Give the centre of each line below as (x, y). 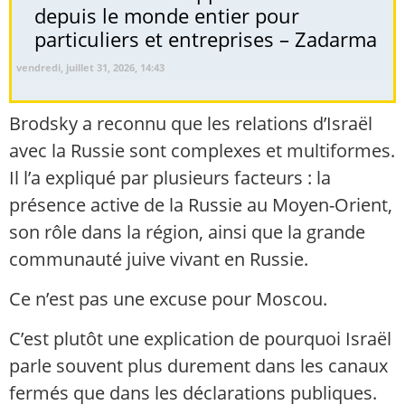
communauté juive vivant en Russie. (159, 259)
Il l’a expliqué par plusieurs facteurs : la (170, 177)
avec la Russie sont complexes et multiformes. (202, 150)
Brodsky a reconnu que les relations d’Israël (191, 123)
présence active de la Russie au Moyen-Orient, (201, 204)
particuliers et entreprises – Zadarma (206, 38)
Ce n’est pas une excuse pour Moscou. (168, 299)
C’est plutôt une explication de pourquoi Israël (200, 339)
